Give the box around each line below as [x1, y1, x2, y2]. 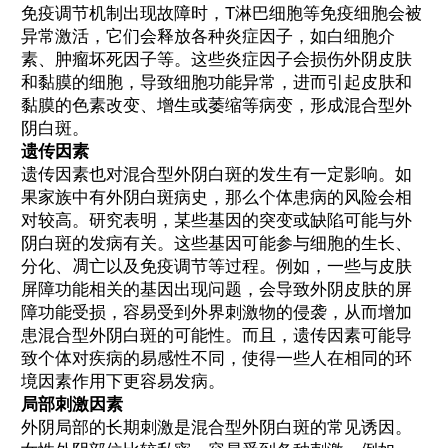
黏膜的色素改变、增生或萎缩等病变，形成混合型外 [21, 95, 412, 115]
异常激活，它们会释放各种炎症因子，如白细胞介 [21, 26, 395, 46]
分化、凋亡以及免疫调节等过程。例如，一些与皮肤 [21, 256, 412, 276]
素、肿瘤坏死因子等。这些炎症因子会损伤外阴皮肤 [21, 49, 412, 69]
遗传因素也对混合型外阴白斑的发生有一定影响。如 [21, 164, 412, 184]
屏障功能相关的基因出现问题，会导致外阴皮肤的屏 [21, 279, 412, 299]
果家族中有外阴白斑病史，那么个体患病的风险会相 [21, 187, 412, 207]
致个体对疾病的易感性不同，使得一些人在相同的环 [21, 348, 412, 368]
